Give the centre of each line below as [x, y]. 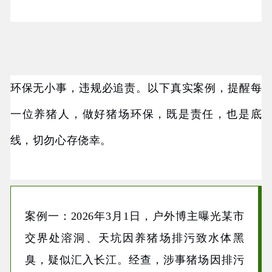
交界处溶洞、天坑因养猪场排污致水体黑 [134, 238]
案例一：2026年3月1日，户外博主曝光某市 [134, 216]
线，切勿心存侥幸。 [61, 141]
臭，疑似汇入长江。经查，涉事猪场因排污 [134, 260]
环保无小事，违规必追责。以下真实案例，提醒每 [136, 88]
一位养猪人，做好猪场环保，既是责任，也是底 [136, 114]
